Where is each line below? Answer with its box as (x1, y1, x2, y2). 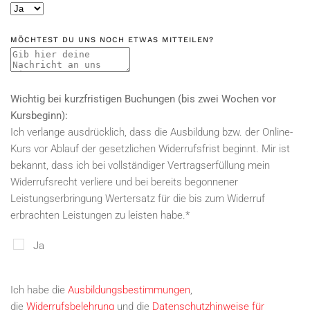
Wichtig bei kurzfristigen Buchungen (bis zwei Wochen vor (10, 93, 276, 105)
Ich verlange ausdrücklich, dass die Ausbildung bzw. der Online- (10, 126, 293, 138)
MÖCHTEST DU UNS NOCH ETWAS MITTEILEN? (10, 35, 214, 44)
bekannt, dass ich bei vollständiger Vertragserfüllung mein (10, 159, 270, 172)
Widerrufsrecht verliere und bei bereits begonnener (10, 176, 238, 188)
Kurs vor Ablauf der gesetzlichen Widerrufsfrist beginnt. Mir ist (10, 143, 290, 155)
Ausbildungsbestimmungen (68, 284, 190, 296)
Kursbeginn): (10, 109, 68, 122)
